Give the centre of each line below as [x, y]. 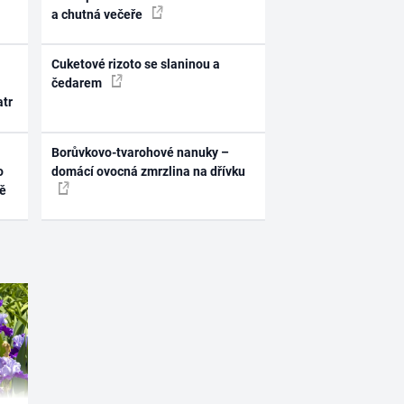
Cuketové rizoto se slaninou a [136, 64]
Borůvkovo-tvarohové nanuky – [141, 152]
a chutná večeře [99, 14]
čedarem [78, 83]
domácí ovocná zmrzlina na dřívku [149, 171]
